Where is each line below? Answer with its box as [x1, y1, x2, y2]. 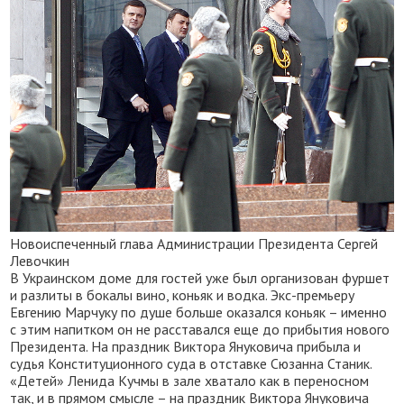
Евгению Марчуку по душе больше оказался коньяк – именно [10, 303, 388, 322]
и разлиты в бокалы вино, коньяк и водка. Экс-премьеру [10, 286, 355, 305]
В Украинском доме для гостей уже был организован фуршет [10, 269, 390, 288]
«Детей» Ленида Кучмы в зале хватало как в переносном [10, 372, 370, 390]
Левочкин [10, 252, 70, 271]
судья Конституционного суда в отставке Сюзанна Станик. [10, 354, 372, 373]
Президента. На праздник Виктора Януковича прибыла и [10, 337, 362, 356]
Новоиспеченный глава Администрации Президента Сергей [10, 234, 379, 253]
